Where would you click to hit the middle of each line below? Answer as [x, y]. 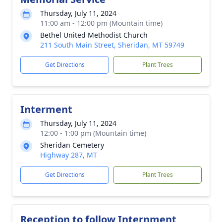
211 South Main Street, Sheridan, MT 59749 [112, 45]
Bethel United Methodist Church [94, 35]
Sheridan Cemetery [72, 145]
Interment [46, 109]
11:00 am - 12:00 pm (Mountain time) [101, 23]
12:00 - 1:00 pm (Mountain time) [93, 133]
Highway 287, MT [69, 155]
